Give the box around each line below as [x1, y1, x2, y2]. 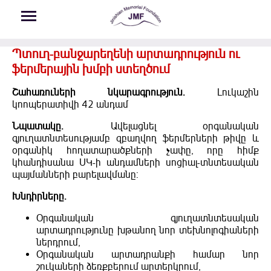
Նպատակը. [12, 120, 64, 133]
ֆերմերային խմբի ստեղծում [12, 62, 170, 77]
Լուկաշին [184, 87, 259, 99]
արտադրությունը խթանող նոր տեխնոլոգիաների [36, 224, 259, 237]
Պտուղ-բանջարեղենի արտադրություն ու [12, 47, 240, 62]
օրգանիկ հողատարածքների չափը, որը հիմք [12, 145, 259, 157]
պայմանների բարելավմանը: [12, 169, 139, 181]
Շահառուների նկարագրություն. [12, 87, 185, 99]
